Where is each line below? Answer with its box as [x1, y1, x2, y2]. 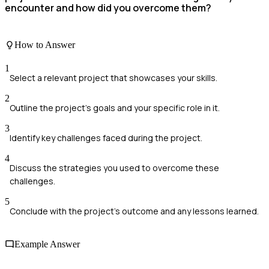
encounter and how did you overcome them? [5, 1, 211, 15]
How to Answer [14, 39, 75, 50]
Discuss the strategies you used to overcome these [10, 162, 219, 174]
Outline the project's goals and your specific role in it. [10, 102, 220, 114]
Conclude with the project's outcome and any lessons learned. [10, 205, 259, 217]
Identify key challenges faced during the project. [10, 132, 202, 144]
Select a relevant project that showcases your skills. [10, 72, 217, 84]
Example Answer [14, 239, 80, 250]
